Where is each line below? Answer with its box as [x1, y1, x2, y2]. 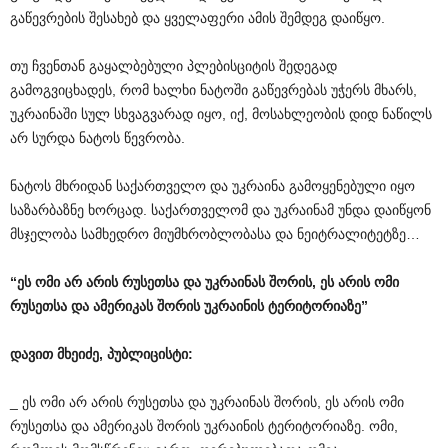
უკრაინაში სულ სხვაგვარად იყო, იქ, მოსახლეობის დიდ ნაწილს [10, 105, 432, 122]
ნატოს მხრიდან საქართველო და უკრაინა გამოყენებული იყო [10, 177, 415, 194]
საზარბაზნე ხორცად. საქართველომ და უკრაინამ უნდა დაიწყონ [10, 201, 431, 218]
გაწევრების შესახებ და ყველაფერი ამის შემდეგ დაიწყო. [10, 9, 385, 26]
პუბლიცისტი [107, 345, 188, 362]
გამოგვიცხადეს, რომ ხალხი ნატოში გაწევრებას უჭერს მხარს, [10, 81, 417, 98]
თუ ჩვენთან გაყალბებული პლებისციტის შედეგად [10, 57, 337, 74]
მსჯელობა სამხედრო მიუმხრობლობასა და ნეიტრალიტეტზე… [10, 225, 420, 242]
